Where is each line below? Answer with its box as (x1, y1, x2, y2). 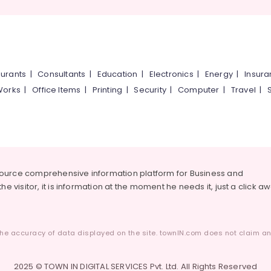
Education (97, 68, 138, 80)
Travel (230, 84, 256, 96)
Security (134, 84, 166, 96)
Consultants (38, 68, 86, 80)
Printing (92, 84, 123, 96)
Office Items (32, 84, 81, 96)
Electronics (149, 68, 194, 80)
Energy (204, 68, 233, 80)
